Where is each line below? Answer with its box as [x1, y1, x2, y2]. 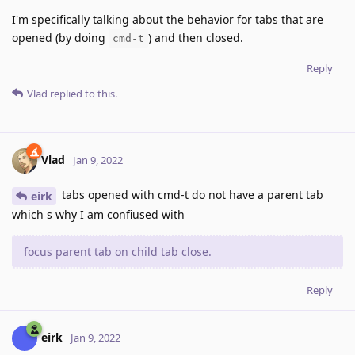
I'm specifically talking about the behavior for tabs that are [12, 12, 323, 28]
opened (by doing [12, 30, 109, 46]
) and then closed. [148, 30, 243, 46]
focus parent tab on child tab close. [24, 243, 212, 259]
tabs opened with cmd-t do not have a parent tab [59, 187, 323, 203]
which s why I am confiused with [12, 206, 185, 222]
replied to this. [48, 86, 117, 101]
